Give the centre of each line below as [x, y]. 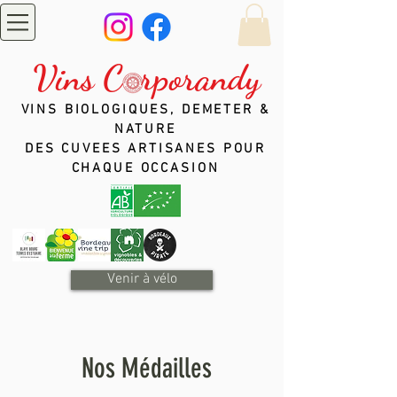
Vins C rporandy [146, 78]
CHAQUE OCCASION [145, 168]
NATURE [145, 129]
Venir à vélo [142, 279]
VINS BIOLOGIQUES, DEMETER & [145, 109]
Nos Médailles [146, 368]
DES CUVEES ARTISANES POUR [145, 148]
